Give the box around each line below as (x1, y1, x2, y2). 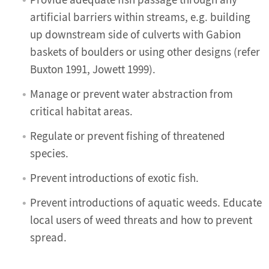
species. (30, 147, 68, 161)
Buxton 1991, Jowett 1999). (30, 62, 156, 77)
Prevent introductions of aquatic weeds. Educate (30, 196, 262, 210)
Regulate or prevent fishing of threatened (30, 129, 225, 144)
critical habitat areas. (30, 104, 133, 119)
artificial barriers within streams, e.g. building (30, 10, 250, 25)
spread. (30, 231, 67, 245)
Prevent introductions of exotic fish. (30, 171, 199, 186)
